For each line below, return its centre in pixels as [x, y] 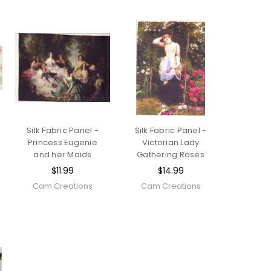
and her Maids [63, 154]
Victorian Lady [171, 142]
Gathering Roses [171, 154]
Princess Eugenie [62, 142]
